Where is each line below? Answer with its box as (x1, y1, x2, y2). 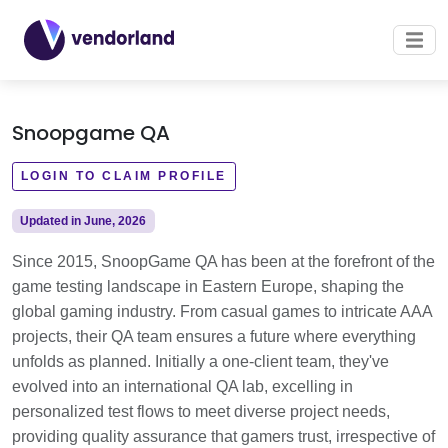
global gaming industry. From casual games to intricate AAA (12, 303, 432, 320)
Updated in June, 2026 (20, 214, 147, 228)
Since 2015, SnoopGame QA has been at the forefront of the (12, 253, 435, 270)
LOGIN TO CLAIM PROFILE (21, 169, 227, 183)
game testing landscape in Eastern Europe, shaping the (12, 278, 404, 295)
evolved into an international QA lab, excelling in (12, 378, 353, 395)
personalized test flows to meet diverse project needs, (12, 403, 390, 420)
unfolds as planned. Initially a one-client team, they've (12, 353, 389, 370)
